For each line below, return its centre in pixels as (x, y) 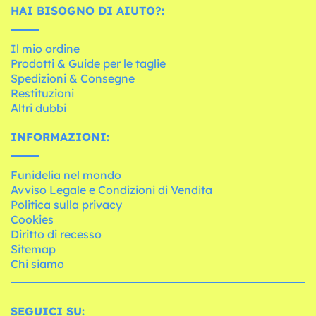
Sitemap (33, 249)
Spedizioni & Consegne (73, 79)
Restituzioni (42, 93)
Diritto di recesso (56, 235)
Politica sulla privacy (66, 205)
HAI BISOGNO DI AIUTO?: (87, 11)
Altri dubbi (38, 108)
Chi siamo (37, 264)
